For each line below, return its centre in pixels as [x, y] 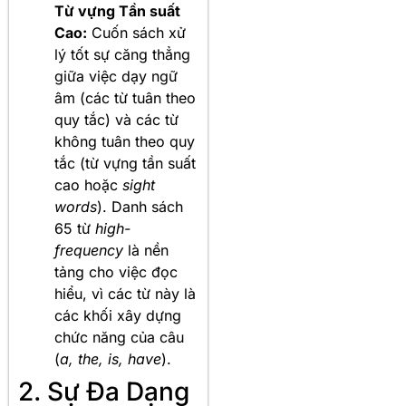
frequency [89, 250]
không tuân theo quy [125, 141]
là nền [146, 250]
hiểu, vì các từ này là [125, 293]
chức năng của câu [119, 337]
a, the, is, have [111, 358]
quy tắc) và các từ [116, 119]
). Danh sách [140, 206]
